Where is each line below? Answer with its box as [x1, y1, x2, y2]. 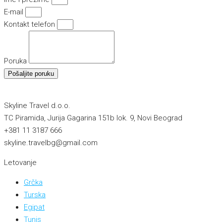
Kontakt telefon [4, 19, 57, 29]
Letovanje [4, 158, 37, 167]
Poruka [4, 56, 29, 65]
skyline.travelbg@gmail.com [4, 138, 98, 147]
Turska [24, 190, 46, 199]
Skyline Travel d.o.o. [4, 101, 70, 110]
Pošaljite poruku [8, 69, 54, 77]
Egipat [24, 202, 45, 212]
